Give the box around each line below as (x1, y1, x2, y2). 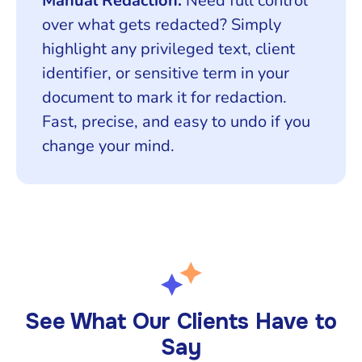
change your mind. (42, 134, 175, 157)
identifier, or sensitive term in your (42, 61, 289, 84)
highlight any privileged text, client (42, 37, 295, 60)
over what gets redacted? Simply (42, 13, 281, 36)
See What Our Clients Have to (25, 307, 337, 335)
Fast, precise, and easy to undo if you (42, 110, 310, 133)
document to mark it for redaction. (42, 86, 287, 108)
